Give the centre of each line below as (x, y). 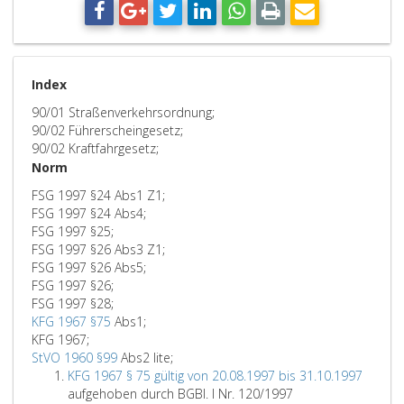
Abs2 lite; (145, 358)
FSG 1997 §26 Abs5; (89, 267)
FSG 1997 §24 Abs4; (89, 213)
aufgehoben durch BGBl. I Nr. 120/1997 (180, 394)
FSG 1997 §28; (73, 303)
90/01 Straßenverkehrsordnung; (123, 112)
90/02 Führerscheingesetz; (107, 130)
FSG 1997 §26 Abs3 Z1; (98, 249)
